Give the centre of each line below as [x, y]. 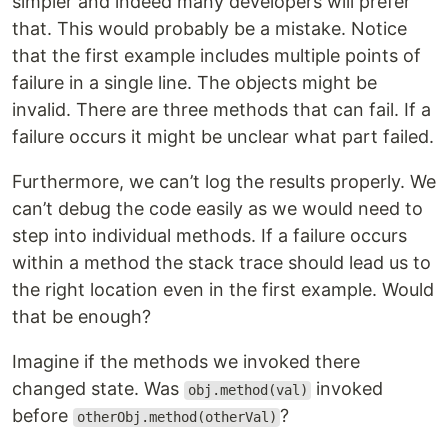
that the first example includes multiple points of [216, 56]
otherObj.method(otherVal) [176, 417]
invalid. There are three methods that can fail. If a [221, 110]
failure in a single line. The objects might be [194, 83]
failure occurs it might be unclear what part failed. [223, 137]
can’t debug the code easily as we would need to [217, 209]
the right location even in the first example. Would [223, 290]
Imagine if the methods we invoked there [186, 362]
